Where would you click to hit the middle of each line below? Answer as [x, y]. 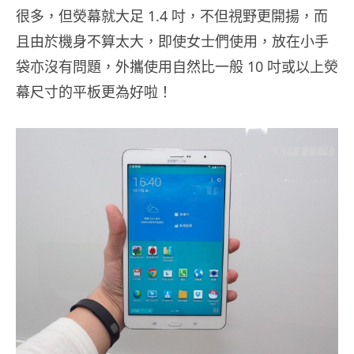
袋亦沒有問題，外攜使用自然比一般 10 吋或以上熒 [177, 66]
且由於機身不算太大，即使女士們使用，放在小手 [172, 41]
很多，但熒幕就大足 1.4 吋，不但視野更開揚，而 [172, 15]
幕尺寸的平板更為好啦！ [94, 91]
